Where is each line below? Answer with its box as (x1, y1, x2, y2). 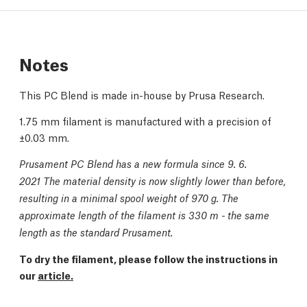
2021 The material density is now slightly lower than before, (19, 173, 286, 187)
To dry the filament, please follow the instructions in (19, 251, 278, 265)
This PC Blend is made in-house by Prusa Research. (19, 87, 265, 101)
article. (38, 267, 73, 282)
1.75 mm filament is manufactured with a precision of (19, 113, 271, 127)
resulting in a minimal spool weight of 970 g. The (19, 191, 238, 204)
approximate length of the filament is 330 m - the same (19, 208, 269, 221)
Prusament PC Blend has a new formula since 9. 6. (19, 156, 247, 170)
